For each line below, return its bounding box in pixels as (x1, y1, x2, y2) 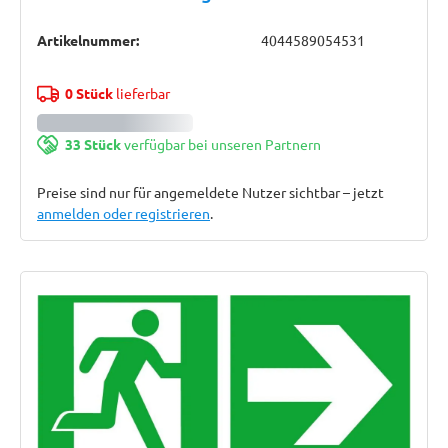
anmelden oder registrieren (37, 204, 210, 222)
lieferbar (112, 84, 170, 102)
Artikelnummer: (37, 31, 139, 49)
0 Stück (64, 84, 113, 102)
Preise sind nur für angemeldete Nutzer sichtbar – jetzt (37, 183, 384, 201)
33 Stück (64, 135, 121, 153)
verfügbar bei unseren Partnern (120, 135, 321, 153)
